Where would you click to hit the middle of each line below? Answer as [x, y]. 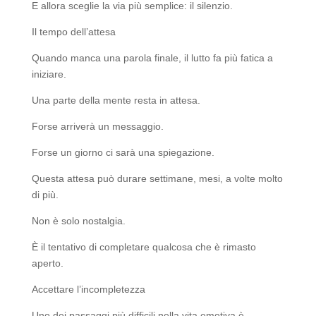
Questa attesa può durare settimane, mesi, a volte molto [157, 179]
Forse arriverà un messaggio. [97, 127]
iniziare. [49, 74]
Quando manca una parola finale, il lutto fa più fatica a [152, 58]
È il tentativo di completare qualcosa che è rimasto [144, 247]
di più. [45, 195]
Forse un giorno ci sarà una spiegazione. [123, 153]
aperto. [47, 263]
